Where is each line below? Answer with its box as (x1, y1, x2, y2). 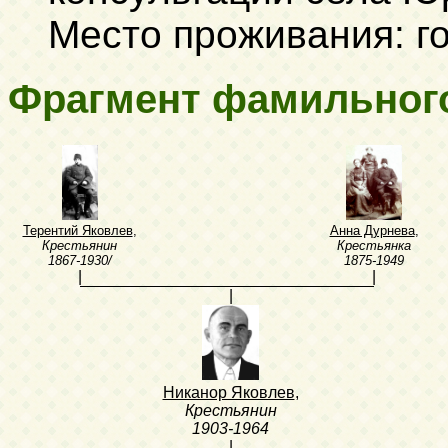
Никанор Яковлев (162, 383, 295, 401)
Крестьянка (337, 237, 411, 253)
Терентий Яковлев (22, 222, 133, 238)
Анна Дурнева (329, 222, 415, 238)
